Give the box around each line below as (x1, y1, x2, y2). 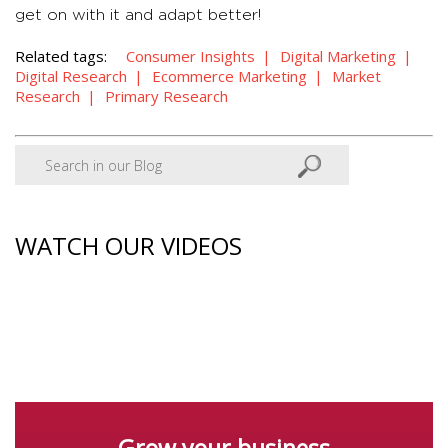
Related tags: (15, 46, 107, 67)
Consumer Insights (126, 46, 255, 67)
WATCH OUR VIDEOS (15, 229, 242, 263)
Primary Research (105, 86, 228, 107)
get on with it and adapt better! (15, 7, 261, 24)
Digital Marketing (280, 46, 396, 67)
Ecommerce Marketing (152, 66, 307, 87)
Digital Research (15, 66, 127, 87)
